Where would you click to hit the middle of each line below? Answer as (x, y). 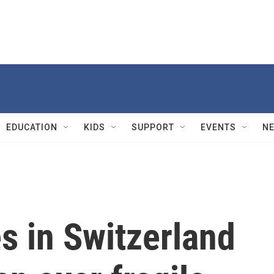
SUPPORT (153, 127)
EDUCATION (32, 127)
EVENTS (218, 127)
